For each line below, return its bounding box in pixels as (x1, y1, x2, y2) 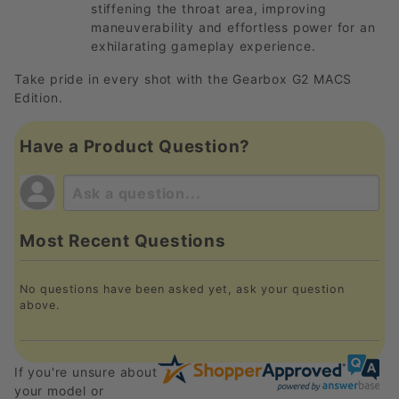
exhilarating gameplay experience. (91, 38, 316, 54)
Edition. (14, 90, 63, 106)
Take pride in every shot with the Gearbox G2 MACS (14, 71, 353, 87)
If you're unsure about (14, 363, 158, 379)
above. (20, 297, 60, 312)
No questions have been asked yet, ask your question (20, 281, 345, 296)
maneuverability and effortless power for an (91, 20, 376, 36)
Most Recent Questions (20, 230, 226, 251)
